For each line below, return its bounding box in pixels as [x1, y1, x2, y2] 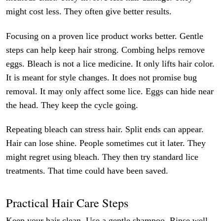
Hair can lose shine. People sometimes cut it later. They [6, 138, 206, 148]
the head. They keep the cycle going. [6, 100, 139, 110]
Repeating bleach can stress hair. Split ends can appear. [6, 124, 204, 135]
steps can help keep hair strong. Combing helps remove [6, 44, 205, 55]
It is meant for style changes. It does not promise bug [6, 72, 197, 82]
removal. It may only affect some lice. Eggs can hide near [6, 86, 214, 96]
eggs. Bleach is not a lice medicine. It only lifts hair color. [6, 58, 215, 69]
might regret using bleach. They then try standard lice [6, 152, 199, 162]
